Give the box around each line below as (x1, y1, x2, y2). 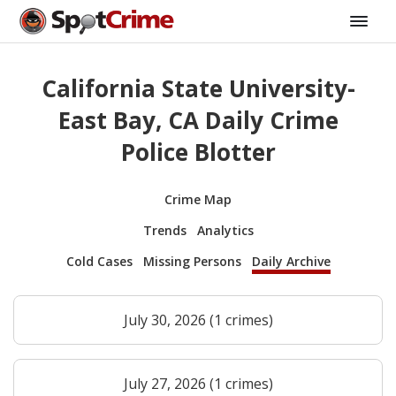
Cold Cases (65, 252, 133, 270)
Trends (142, 221, 187, 239)
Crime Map (164, 190, 232, 208)
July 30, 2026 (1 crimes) (123, 309, 273, 330)
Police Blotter (120, 136, 276, 169)
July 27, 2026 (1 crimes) (123, 373, 273, 393)
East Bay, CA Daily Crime (57, 104, 339, 137)
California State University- (41, 72, 355, 105)
